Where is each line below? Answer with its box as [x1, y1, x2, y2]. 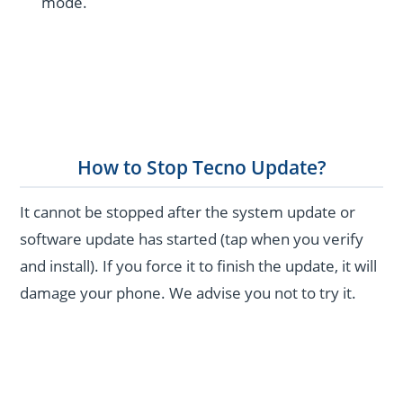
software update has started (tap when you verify [20, 228, 364, 249]
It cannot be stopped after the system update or [20, 201, 356, 222]
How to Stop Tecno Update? [76, 155, 327, 181]
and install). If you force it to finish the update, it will [20, 255, 378, 276]
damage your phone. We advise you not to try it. [20, 282, 357, 303]
